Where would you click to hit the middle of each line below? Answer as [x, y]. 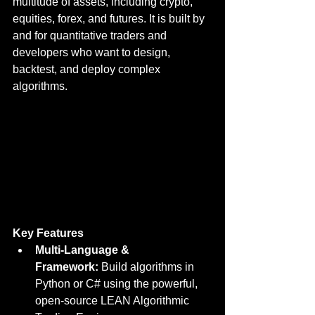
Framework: [67, 266]
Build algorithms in [148, 266]
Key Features [48, 233]
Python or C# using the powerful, [118, 283]
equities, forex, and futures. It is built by [110, 19]
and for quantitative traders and [91, 36]
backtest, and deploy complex [88, 70]
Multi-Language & [84, 250]
